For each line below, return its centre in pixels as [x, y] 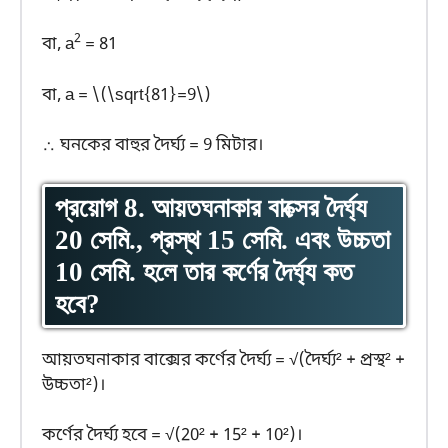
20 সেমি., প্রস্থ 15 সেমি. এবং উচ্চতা [222, 239]
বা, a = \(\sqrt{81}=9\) [126, 95]
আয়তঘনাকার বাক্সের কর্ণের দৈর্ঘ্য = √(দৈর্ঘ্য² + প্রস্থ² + [223, 360]
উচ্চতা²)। [73, 385]
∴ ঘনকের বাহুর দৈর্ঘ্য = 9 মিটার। [152, 146]
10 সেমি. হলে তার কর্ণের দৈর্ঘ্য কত [204, 271]
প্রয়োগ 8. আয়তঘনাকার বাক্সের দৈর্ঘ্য [211, 207]
